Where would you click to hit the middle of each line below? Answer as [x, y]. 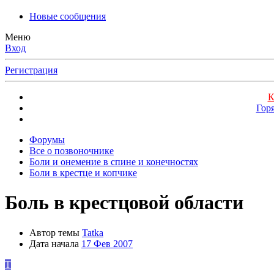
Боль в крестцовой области [124, 203]
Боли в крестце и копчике [83, 173]
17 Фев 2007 [107, 243]
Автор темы [54, 232]
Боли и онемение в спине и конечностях [114, 162]
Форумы [47, 140]
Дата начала [54, 243]
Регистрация [31, 70]
